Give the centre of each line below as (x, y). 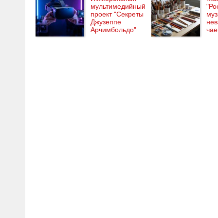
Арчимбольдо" (113, 30)
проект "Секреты (117, 14)
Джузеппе (106, 22)
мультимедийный (118, 6)
